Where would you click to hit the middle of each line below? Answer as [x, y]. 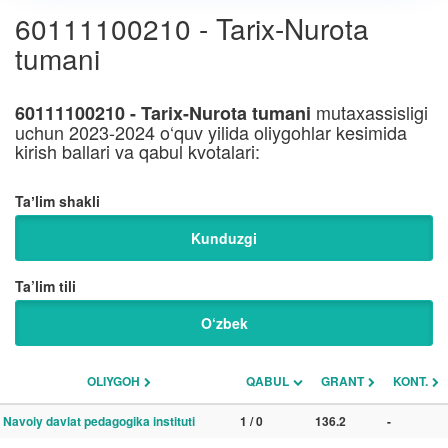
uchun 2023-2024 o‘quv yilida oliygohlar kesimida [211, 132]
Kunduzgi [224, 238]
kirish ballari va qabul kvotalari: [137, 151]
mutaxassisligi [369, 112]
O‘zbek [224, 323]
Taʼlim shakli [57, 201]
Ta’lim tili [45, 286]
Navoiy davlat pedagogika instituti [99, 421]
